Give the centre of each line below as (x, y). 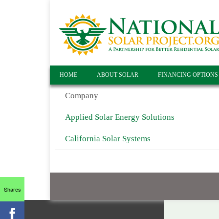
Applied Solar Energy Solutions (120, 117)
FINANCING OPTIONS (188, 75)
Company (82, 95)
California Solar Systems (108, 138)
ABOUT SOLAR (118, 75)
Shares (12, 189)
